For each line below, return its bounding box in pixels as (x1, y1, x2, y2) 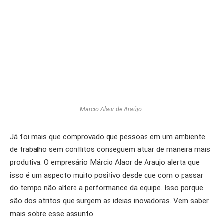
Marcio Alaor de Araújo (79, 105, 142, 113)
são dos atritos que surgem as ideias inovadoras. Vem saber (10, 196, 209, 206)
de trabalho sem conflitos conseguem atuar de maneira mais (10, 145, 210, 154)
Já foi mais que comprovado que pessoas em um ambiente (10, 132, 205, 142)
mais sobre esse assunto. (10, 209, 95, 219)
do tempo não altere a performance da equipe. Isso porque (10, 184, 203, 193)
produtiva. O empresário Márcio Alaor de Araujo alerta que (10, 158, 200, 167)
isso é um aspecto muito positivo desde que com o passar (10, 171, 203, 180)
